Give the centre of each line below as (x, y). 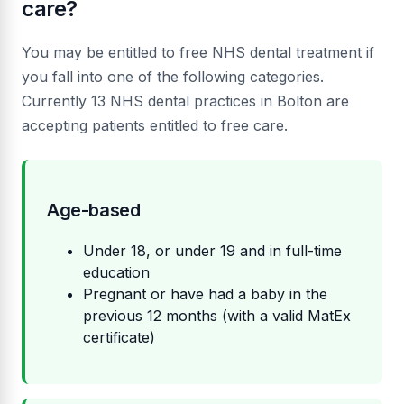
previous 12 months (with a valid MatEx (217, 316)
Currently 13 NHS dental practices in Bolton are (185, 101)
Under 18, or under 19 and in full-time (212, 251)
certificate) (119, 338)
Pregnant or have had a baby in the (205, 294)
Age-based (94, 211)
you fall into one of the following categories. (173, 77)
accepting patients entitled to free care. (155, 126)
